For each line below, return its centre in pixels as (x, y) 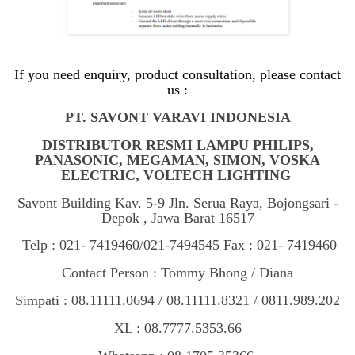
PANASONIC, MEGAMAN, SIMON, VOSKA (177, 160)
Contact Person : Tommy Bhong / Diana (177, 273)
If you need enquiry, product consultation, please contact (177, 75)
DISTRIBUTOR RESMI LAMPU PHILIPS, (177, 145)
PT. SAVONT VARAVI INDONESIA (177, 117)
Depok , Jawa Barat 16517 (177, 218)
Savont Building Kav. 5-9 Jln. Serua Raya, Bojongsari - (177, 202)
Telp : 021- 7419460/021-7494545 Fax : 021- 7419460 (177, 245)
